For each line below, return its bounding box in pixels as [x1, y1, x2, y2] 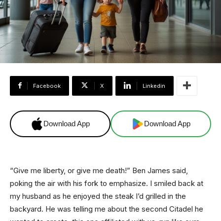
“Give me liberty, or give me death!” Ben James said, [10, 165, 188, 175]
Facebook [33, 82, 61, 89]
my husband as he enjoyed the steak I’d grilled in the [10, 191, 186, 201]
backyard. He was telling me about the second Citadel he [10, 204, 203, 214]
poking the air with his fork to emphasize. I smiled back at [10, 178, 203, 188]
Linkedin [143, 82, 165, 89]
